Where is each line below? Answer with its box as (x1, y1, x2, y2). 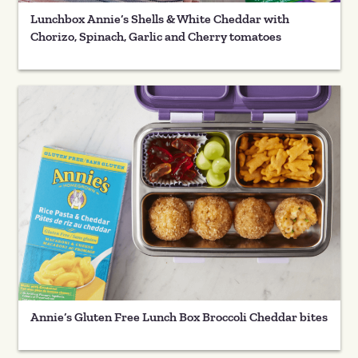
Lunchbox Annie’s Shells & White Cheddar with (30, 10, 289, 26)
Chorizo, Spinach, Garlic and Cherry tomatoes (30, 28, 281, 44)
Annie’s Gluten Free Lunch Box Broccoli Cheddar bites (30, 308, 328, 324)
